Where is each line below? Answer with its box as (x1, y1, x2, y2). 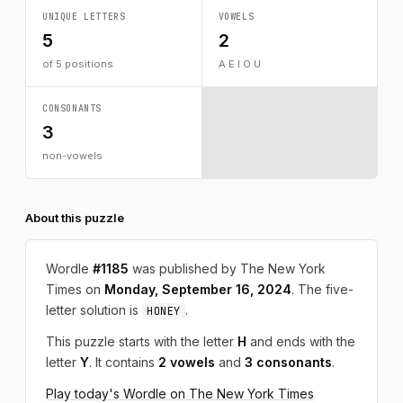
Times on (46, 282, 104, 297)
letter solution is (46, 302, 142, 318)
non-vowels (42, 149, 103, 162)
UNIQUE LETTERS (42, 11, 126, 22)
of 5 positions (42, 58, 113, 70)
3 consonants (245, 354, 332, 370)
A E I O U (218, 58, 261, 70)
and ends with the (246, 334, 355, 349)
